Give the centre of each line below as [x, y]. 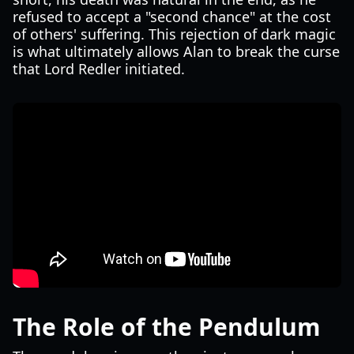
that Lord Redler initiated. [99, 69]
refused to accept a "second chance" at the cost [172, 17]
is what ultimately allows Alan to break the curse [176, 51]
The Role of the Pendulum [166, 327]
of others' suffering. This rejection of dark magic [174, 34]
